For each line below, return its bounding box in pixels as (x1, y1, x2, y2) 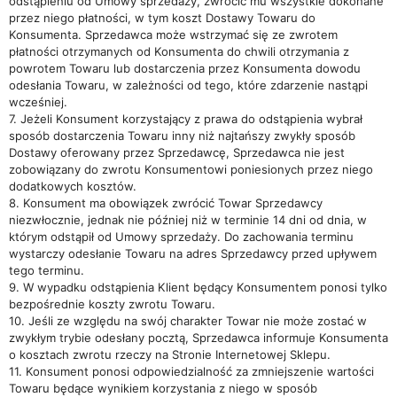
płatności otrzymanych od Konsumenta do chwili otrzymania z (9, 44, 349, 58)
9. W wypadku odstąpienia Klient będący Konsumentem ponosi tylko (9, 280, 387, 294)
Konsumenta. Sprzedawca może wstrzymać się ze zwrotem (9, 27, 338, 42)
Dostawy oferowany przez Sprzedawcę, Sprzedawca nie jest (9, 145, 345, 160)
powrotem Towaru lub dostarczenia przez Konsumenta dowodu (9, 61, 361, 75)
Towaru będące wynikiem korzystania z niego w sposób (9, 381, 317, 395)
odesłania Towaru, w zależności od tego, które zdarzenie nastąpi (9, 78, 368, 92)
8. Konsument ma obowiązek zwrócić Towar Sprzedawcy (9, 196, 323, 210)
